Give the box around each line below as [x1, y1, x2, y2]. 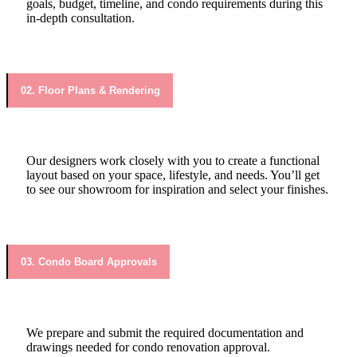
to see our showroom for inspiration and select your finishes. [26, 182, 328, 197]
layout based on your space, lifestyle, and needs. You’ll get [26, 168, 320, 182]
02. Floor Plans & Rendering [21, 84, 160, 96]
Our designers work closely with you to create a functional [26, 154, 320, 168]
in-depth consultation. [26, 10, 135, 25]
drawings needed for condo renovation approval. [26, 339, 273, 354]
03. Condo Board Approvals [21, 255, 157, 268]
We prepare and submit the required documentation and [26, 325, 304, 339]
